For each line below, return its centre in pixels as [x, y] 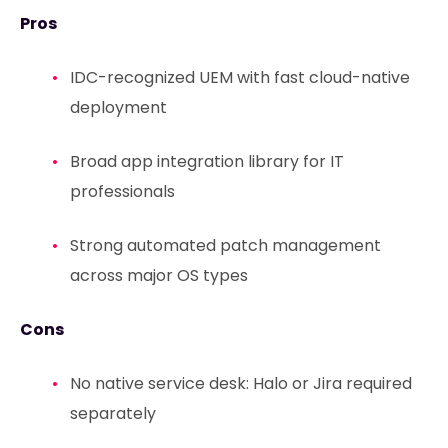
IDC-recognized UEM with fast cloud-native [239, 77]
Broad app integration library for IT [206, 161]
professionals [122, 191]
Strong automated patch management [225, 245]
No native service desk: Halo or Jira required [240, 383]
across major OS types [158, 275]
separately [112, 413]
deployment [118, 107]
